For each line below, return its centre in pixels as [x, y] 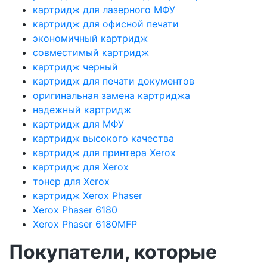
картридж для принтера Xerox [104, 152]
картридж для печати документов [114, 81]
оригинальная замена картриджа [111, 95]
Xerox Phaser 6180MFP [85, 224]
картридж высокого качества [103, 138]
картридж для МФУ [78, 124]
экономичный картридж [90, 38]
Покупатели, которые [113, 252]
